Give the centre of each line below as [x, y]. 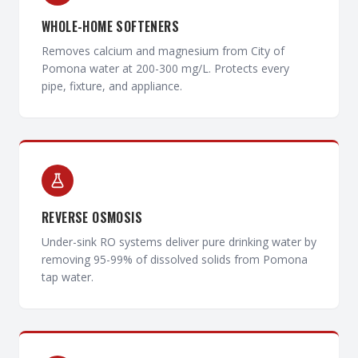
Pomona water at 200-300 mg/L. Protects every [165, 68]
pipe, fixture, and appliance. [112, 86]
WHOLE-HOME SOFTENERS [110, 26]
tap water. [68, 277]
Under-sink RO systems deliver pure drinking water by [179, 242]
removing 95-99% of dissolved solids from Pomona [175, 259]
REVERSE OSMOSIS [92, 217]
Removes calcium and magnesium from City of [163, 51]
